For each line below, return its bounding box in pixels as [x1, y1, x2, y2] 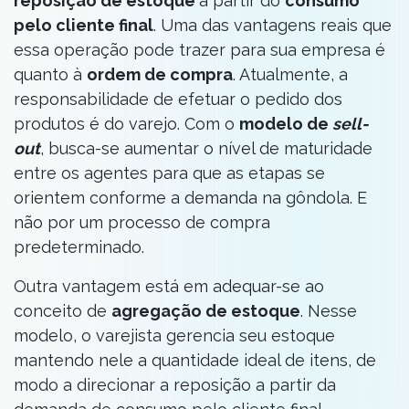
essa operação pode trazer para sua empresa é [14, 40, 385, 59]
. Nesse [300, 301, 357, 320]
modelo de [239, 114, 332, 133]
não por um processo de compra [14, 213, 270, 232]
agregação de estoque [111, 301, 300, 320]
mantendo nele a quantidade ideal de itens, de [14, 351, 376, 370]
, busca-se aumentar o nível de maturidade [40, 139, 372, 158]
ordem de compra [87, 65, 233, 84]
